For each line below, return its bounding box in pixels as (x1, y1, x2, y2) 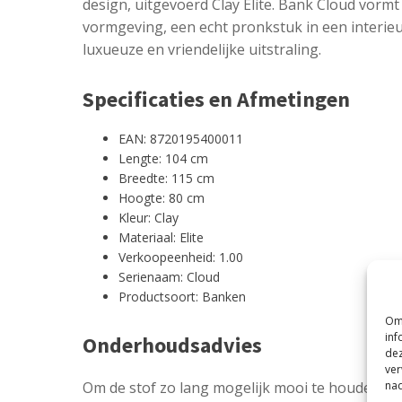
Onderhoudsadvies (83, 330, 262, 359)
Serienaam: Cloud (118, 267, 220, 285)
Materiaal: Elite (118, 228, 204, 246)
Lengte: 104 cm (118, 149, 208, 167)
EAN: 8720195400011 (118, 129, 243, 147)
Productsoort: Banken (118, 287, 246, 305)
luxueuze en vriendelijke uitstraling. (83, 39, 321, 59)
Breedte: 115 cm (118, 169, 214, 187)
